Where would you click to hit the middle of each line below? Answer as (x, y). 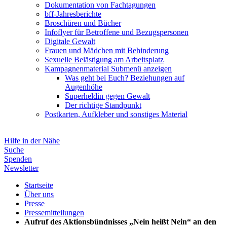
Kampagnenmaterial (77, 69)
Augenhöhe (84, 87)
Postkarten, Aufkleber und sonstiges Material (116, 114)
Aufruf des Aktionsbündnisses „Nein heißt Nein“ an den (120, 222)
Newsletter (21, 168)
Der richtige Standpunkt (103, 105)
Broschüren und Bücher (83, 23)
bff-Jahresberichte (73, 14)
